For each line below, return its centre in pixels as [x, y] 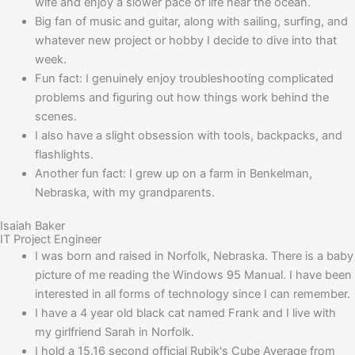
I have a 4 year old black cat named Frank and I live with [185, 313]
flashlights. [64, 154]
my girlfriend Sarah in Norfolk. [114, 332]
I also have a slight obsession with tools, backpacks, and [188, 135]
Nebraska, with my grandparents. [124, 192]
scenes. [55, 116]
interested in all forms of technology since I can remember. [192, 294]
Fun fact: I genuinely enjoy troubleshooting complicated [184, 78]
